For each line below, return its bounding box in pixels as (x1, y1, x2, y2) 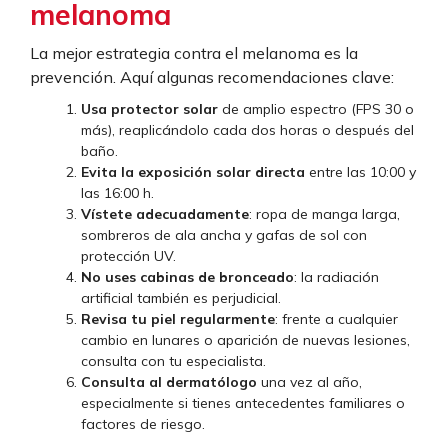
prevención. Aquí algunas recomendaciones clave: (30, 67, 394, 88)
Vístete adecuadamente (81, 205, 249, 224)
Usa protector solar (81, 100, 218, 119)
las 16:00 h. (81, 184, 154, 203)
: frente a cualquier (275, 310, 398, 329)
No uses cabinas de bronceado (81, 268, 294, 287)
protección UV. (81, 247, 176, 266)
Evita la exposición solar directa (81, 163, 305, 182)
